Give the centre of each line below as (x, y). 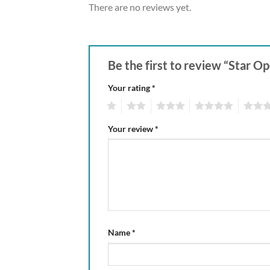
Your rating (130, 87)
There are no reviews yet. (140, 7)
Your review (131, 128)
